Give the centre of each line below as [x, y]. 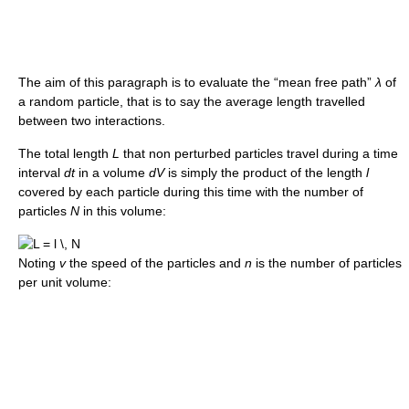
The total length [65, 153]
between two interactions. [92, 120]
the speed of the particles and [155, 262]
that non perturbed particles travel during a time [259, 153]
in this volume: [123, 210]
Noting [39, 262]
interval [41, 172]
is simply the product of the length [265, 172]
